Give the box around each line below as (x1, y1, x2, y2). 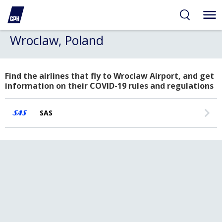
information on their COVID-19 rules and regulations (5, 80, 214, 91)
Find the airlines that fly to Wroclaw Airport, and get (5, 70, 214, 81)
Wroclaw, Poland (10, 32, 104, 49)
